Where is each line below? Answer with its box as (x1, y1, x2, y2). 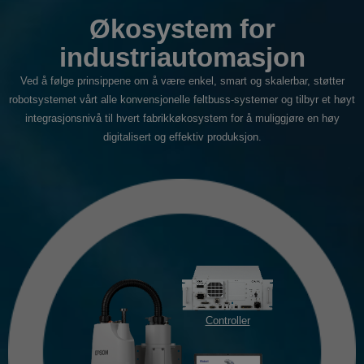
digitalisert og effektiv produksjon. (102, 131, 262, 144)
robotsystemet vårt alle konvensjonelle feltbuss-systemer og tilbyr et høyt (9, 93, 355, 106)
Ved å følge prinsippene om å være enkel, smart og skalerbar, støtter (19, 75, 344, 88)
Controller (205, 314, 250, 327)
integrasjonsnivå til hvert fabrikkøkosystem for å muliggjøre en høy (24, 112, 340, 125)
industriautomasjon (58, 42, 305, 73)
